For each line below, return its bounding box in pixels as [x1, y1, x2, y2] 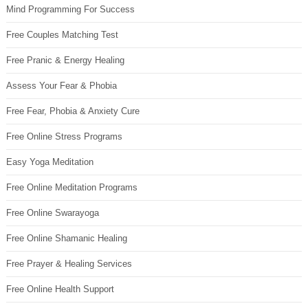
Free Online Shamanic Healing [5, 233, 127, 244]
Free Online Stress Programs [5, 131, 122, 142]
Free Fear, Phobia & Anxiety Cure [5, 106, 140, 117]
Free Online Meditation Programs [5, 182, 137, 193]
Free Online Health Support [5, 283, 114, 294]
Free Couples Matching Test [5, 30, 118, 41]
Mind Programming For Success [5, 4, 135, 15]
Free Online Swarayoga [5, 208, 99, 219]
